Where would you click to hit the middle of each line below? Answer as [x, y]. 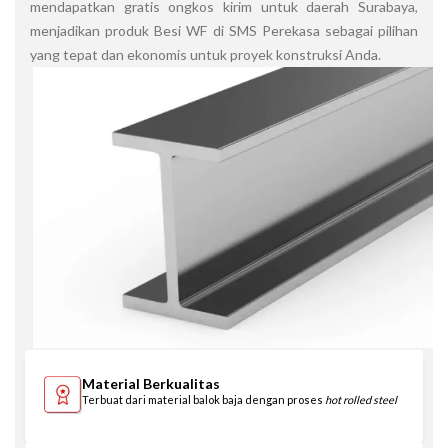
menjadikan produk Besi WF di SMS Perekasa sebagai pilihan [224, 30]
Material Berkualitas [151, 383]
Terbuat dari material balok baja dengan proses [203, 399]
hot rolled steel [361, 399]
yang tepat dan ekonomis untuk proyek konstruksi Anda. [205, 54]
